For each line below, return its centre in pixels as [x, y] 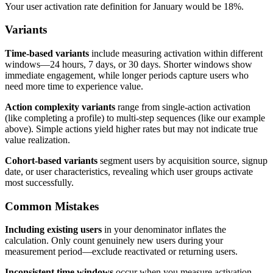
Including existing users [53, 230]
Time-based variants [47, 54]
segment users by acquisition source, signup [183, 161]
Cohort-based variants [51, 161]
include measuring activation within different [176, 54]
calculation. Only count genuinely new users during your [114, 241]
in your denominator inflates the [164, 230]
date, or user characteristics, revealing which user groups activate [129, 172]
